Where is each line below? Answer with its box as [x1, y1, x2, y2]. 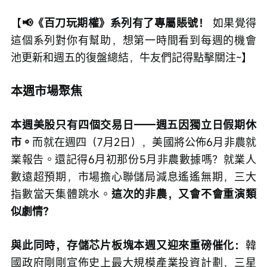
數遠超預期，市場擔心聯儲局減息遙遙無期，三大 [11, 169, 256, 184]
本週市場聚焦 [11, 83, 82, 100]
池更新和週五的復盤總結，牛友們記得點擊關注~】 [11, 50, 252, 65]
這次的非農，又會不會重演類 [111, 187, 257, 201]
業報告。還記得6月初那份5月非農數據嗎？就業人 [11, 152, 256, 167]
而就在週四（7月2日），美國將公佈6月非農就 [32, 135, 257, 150]
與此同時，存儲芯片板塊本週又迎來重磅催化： [11, 238, 246, 253]
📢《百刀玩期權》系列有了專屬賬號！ [21, 15, 209, 30]
